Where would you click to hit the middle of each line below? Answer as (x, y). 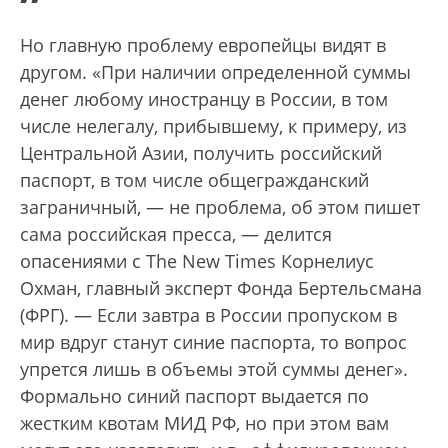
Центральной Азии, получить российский (201, 152)
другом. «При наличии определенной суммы (215, 71)
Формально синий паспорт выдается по (194, 395)
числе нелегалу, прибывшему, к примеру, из (213, 125)
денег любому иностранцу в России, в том (204, 98)
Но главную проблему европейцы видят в (203, 44)
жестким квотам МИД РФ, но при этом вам (204, 422)
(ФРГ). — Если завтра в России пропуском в (208, 314)
